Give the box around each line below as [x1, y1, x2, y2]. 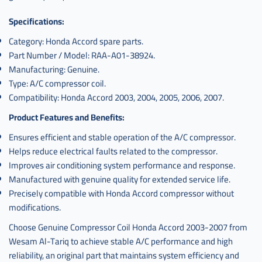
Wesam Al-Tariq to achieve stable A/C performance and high [9, 232, 233, 250]
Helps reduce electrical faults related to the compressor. [9, 142, 218, 160]
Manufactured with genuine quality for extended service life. [9, 170, 230, 188]
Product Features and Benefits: [9, 108, 125, 126]
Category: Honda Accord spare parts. [9, 32, 143, 50]
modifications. [9, 198, 61, 216]
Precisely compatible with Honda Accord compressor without [9, 184, 234, 202]
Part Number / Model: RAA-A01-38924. [9, 46, 155, 64]
